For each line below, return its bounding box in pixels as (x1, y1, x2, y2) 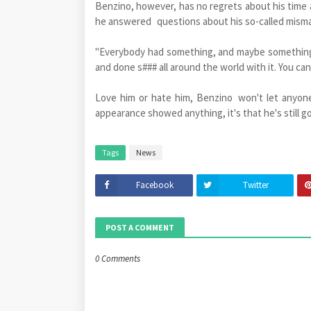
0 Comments (95, 252, 140, 264)
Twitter (243, 178, 269, 191)
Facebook (136, 178, 174, 191)
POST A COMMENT (106, 221, 174, 233)
